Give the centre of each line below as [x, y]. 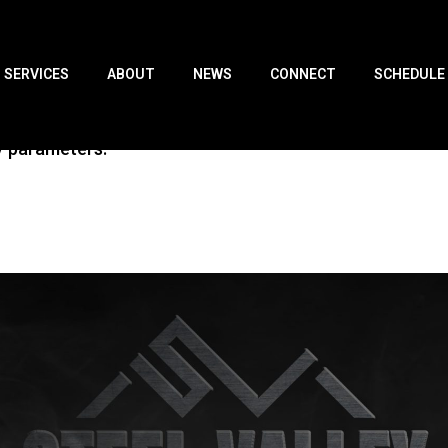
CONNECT [302, 75]
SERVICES [36, 75]
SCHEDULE [409, 75]
